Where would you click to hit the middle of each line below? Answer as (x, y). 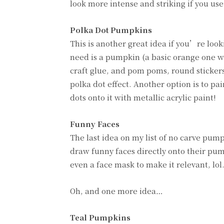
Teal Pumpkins (100, 217)
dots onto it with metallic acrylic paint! (143, 97)
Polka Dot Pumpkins (111, 29)
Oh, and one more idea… (116, 190)
